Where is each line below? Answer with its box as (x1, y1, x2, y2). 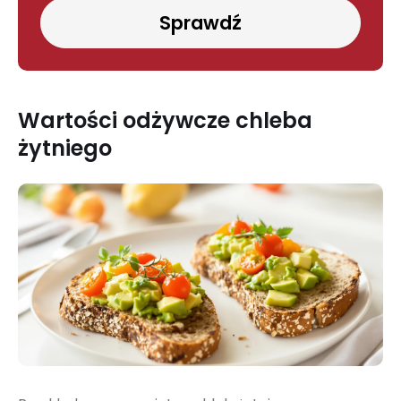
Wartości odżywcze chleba (18, 106, 312, 136)
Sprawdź (159, 10, 242, 37)
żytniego (18, 133, 112, 164)
